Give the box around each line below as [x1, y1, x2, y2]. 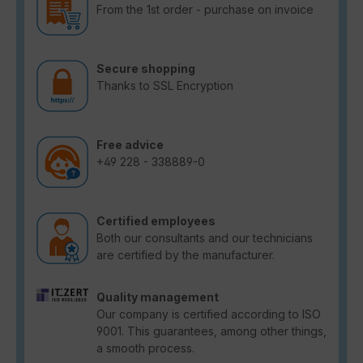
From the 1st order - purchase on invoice [96, 2, 314, 16]
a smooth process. [96, 340, 194, 355]
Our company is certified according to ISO [96, 306, 321, 321]
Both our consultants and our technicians [96, 230, 313, 245]
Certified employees [96, 213, 216, 228]
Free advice [96, 137, 164, 152]
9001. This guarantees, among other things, [96, 323, 327, 338]
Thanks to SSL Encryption [96, 78, 233, 92]
